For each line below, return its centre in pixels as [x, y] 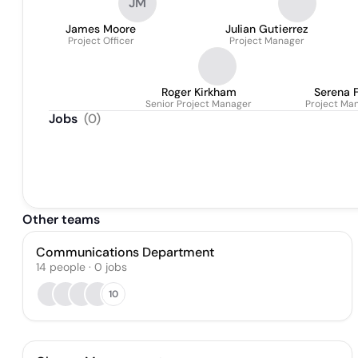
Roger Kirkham [199, 92]
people [68, 267]
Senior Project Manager [199, 104]
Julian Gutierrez [267, 29]
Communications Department [125, 252]
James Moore [101, 29]
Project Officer [101, 41]
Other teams [61, 219]
